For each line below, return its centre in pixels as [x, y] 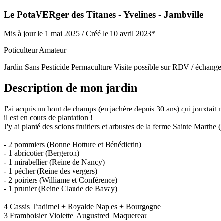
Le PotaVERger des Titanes [60, 14]
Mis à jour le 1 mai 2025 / [45, 34]
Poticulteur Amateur [35, 50]
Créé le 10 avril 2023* [121, 34]
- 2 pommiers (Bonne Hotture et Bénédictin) [73, 145]
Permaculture [92, 67]
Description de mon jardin [71, 88]
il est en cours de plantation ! [48, 118]
